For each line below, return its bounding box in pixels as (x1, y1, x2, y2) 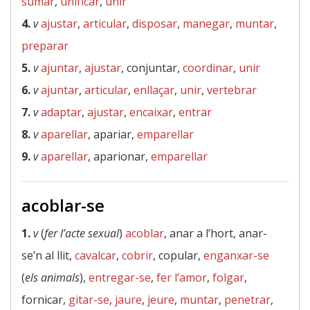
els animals (25, 270, 80, 285)
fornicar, (21, 292, 69, 307)
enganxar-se (203, 248, 269, 263)
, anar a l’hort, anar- (164, 226, 267, 241)
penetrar (224, 292, 271, 307)
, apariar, (88, 127, 137, 142)
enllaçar (134, 82, 174, 98)
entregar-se (89, 270, 151, 285)
